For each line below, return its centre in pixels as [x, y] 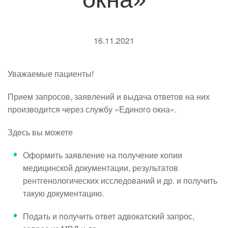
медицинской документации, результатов [101, 167]
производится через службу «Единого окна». [92, 109]
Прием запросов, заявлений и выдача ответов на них [109, 96]
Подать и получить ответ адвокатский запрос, [109, 216]
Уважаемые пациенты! [51, 73]
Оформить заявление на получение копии [103, 155]
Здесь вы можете [40, 132]
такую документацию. [63, 193]
